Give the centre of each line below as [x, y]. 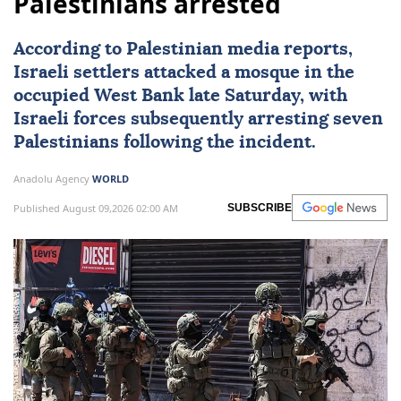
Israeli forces [70, 119]
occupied [54, 96]
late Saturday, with [266, 96]
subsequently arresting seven [255, 119]
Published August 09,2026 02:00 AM [96, 208]
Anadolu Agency [53, 179]
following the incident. [218, 143]
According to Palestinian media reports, [183, 50]
